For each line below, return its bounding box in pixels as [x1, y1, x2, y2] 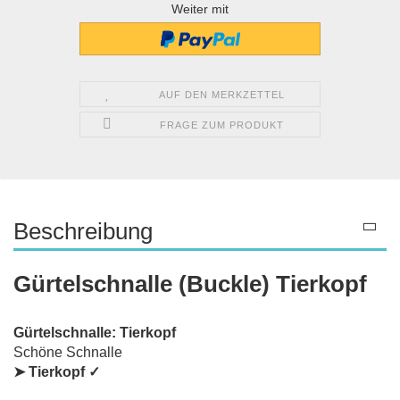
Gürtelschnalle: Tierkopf [13, 324, 176, 340]
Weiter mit [171, 2, 229, 17]
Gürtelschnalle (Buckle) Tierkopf [13, 270, 367, 297]
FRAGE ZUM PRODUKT [160, 119, 285, 130]
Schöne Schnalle [13, 344, 126, 360]
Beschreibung [13, 217, 153, 245]
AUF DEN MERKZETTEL [159, 88, 286, 100]
